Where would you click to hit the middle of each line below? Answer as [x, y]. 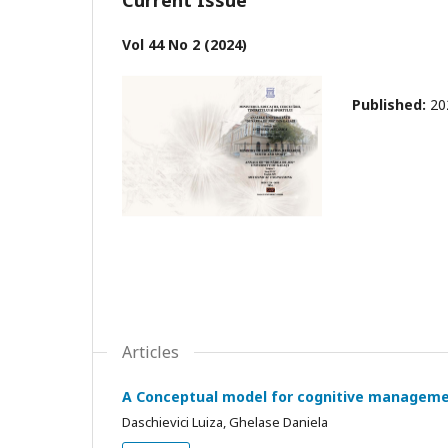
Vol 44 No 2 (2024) [184, 44]
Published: [391, 104]
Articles [150, 352]
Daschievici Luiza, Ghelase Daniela [225, 422]
